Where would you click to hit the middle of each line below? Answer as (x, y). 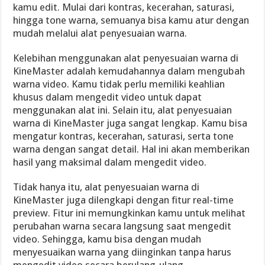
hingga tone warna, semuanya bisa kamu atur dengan (131, 20)
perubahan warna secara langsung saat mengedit (122, 226)
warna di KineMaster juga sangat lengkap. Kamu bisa (130, 123)
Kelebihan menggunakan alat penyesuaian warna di (126, 58)
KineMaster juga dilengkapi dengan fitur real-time (124, 200)
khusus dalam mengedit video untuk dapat (108, 97)
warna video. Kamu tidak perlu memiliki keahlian (119, 84)
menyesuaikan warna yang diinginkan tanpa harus (122, 252)
